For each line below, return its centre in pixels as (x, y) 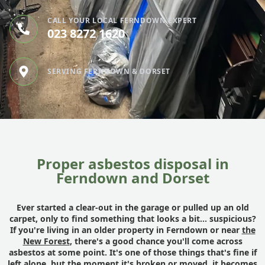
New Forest (46, 241)
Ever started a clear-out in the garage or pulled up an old (132, 207)
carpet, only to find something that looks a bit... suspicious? (132, 219)
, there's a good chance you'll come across (156, 241)
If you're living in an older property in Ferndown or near (126, 230)
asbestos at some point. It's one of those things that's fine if (132, 252)
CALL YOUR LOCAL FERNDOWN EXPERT (122, 20)
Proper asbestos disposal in (132, 164)
